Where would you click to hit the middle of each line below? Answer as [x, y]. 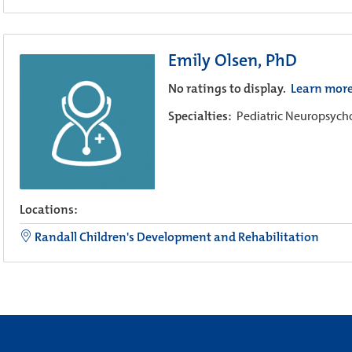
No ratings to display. [228, 88]
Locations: [49, 209]
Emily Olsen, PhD [232, 60]
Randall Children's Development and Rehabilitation [176, 236]
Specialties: [202, 115]
